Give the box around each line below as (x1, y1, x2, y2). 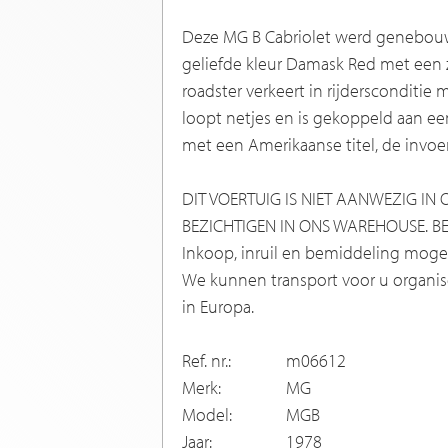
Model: (182, 403, 232, 427)
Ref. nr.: (182, 349, 231, 373)
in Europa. (182, 295, 254, 319)
